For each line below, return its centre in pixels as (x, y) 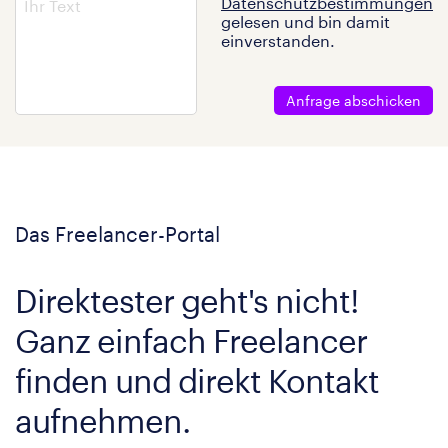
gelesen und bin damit (305, 21)
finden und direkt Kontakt (197, 380)
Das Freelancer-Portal (117, 233)
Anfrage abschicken (353, 100)
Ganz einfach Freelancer (191, 340)
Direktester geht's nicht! (187, 300)
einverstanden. (278, 40)
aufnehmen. (102, 420)
